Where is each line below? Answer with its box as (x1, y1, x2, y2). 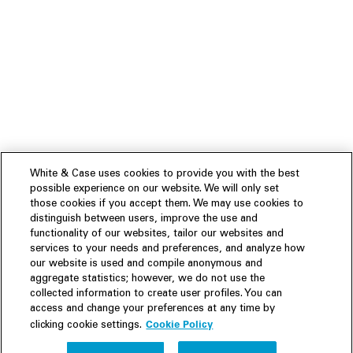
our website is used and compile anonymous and (30, 259, 263, 269)
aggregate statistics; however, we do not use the (30, 274, 266, 284)
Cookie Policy (146, 318, 214, 330)
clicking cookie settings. (30, 321, 143, 331)
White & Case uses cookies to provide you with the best (30, 169, 300, 180)
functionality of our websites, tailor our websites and (30, 229, 284, 240)
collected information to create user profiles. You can (30, 289, 283, 299)
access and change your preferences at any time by (30, 304, 276, 314)
